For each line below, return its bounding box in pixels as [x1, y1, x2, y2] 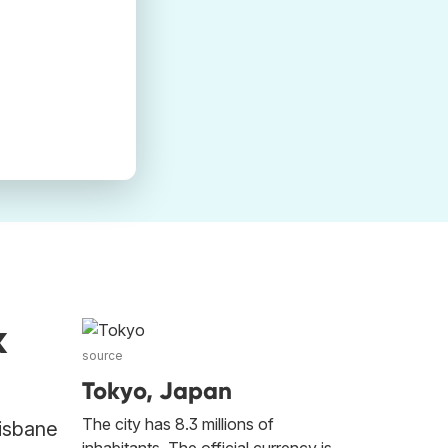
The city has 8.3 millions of [82, 414, 274, 435]
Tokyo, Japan [82, 376, 232, 406]
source [82, 348, 123, 364]
